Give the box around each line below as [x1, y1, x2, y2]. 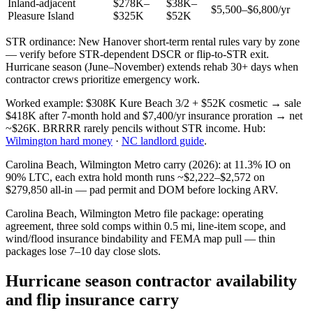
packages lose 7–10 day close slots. [6, 245, 161, 257]
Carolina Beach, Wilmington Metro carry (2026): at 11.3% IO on [6, 158, 291, 170]
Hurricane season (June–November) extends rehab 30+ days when [6, 60, 298, 73]
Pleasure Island [8, 9, 74, 22]
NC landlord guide [122, 134, 204, 147]
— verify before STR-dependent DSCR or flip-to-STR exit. [6, 48, 269, 60]
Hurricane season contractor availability [6, 271, 297, 290]
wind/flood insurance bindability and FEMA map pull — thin [6, 232, 275, 245]
